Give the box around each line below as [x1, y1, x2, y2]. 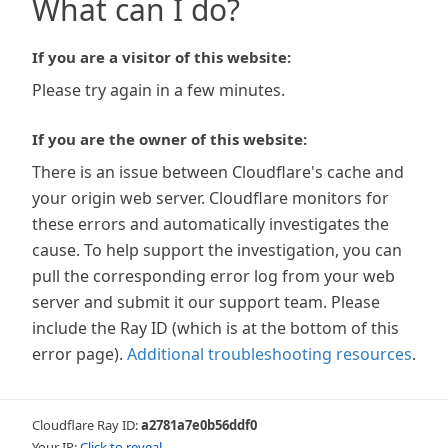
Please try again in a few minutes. [32, 79, 285, 101]
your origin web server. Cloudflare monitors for [32, 187, 389, 209]
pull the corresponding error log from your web [32, 265, 395, 287]
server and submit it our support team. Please [32, 291, 380, 313]
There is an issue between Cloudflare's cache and [32, 161, 404, 183]
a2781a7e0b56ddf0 [141, 416, 257, 434]
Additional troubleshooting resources [127, 343, 412, 365]
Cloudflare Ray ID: [32, 416, 141, 434]
